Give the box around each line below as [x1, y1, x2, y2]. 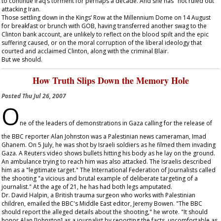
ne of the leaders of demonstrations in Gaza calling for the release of [20, 119, 212, 127]
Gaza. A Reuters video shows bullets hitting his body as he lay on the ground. [1, 149, 215, 157]
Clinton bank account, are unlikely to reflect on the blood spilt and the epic [1, 30, 209, 38]
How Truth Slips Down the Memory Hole [32, 74, 189, 87]
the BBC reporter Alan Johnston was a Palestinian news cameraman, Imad [1, 132, 206, 141]
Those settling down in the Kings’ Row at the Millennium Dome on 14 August [1, 13, 211, 22]
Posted [1, 92, 22, 100]
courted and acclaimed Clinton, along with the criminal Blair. [1, 47, 169, 55]
